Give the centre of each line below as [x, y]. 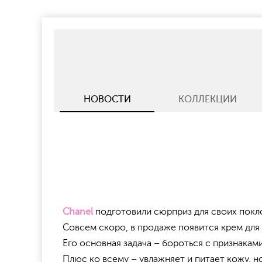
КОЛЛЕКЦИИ [208, 99]
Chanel [78, 212]
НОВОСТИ [107, 99]
